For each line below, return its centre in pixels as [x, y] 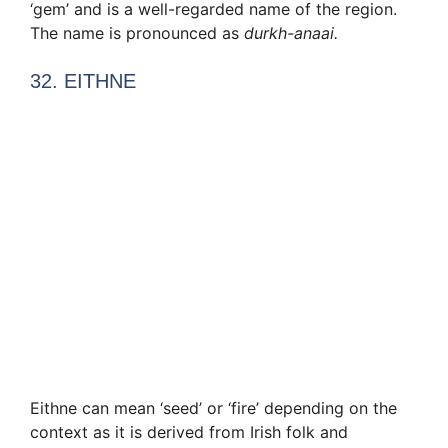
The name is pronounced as [137, 33]
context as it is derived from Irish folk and [189, 431]
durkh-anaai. [291, 33]
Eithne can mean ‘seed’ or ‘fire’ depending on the [213, 407]
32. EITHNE [83, 81]
